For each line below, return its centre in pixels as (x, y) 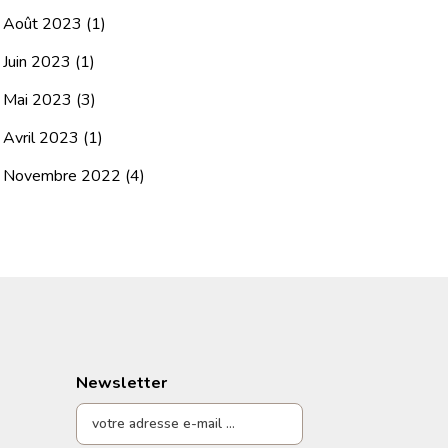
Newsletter (121, 382)
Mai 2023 (37, 99)
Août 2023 (42, 23)
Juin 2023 (36, 61)
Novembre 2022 (61, 175)
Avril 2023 (40, 137)
